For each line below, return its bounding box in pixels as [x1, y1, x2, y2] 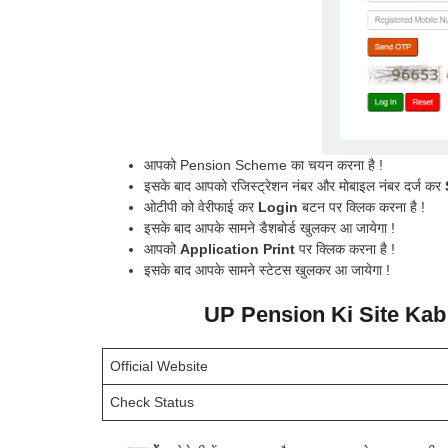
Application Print [180, 240, 299, 257]
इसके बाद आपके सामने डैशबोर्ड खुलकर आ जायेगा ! [144, 219, 395, 236]
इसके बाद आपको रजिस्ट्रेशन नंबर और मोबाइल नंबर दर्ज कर [144, 177, 445, 194]
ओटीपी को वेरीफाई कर [144, 198, 258, 215]
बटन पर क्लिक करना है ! [298, 198, 425, 215]
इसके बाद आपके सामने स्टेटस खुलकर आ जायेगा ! [144, 261, 390, 278]
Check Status [110, 393, 194, 410]
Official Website [110, 357, 208, 374]
